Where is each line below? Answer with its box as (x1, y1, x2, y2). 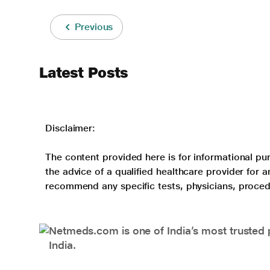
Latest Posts (39, 64, 128, 82)
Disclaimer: (45, 122, 96, 134)
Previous (75, 21, 113, 33)
